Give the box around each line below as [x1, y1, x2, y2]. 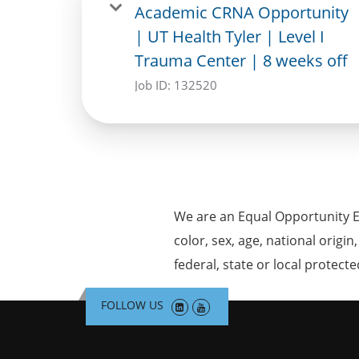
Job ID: [135, 76, 174, 93]
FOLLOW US [100, 296, 163, 313]
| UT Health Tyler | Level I [135, 25, 325, 47]
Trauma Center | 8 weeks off [135, 49, 348, 71]
